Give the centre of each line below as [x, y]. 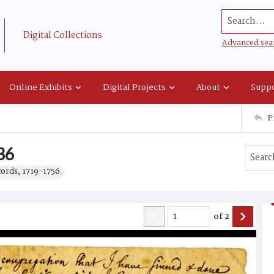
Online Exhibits [41, 87]
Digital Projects [134, 87]
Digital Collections [63, 35]
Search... [243, 17]
